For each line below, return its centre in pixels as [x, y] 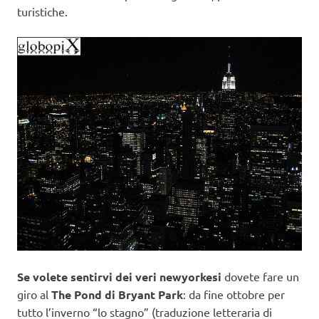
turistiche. [42, 12]
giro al [33, 294]
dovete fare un [262, 277]
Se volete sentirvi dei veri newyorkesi [121, 277]
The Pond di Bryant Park [116, 295]
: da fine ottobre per [234, 294]
